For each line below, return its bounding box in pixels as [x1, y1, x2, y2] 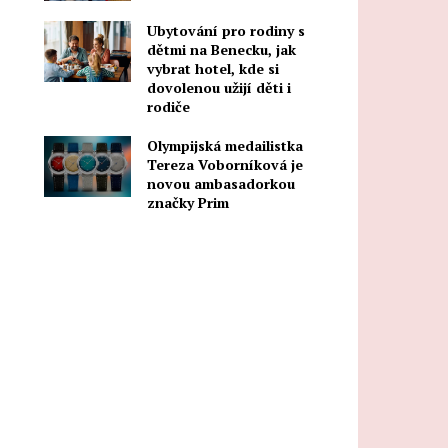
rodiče [147, 96, 191, 116]
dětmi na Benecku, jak [147, 39, 297, 59]
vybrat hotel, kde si [147, 58, 280, 78]
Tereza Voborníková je [147, 154, 304, 174]
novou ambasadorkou [147, 173, 296, 193]
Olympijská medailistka [147, 135, 304, 155]
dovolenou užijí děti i [147, 77, 292, 97]
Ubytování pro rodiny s [147, 20, 306, 40]
